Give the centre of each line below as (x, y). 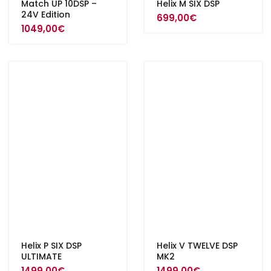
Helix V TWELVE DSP (197, 246)
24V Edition (46, 15)
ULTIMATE (41, 256)
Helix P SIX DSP (51, 246)
